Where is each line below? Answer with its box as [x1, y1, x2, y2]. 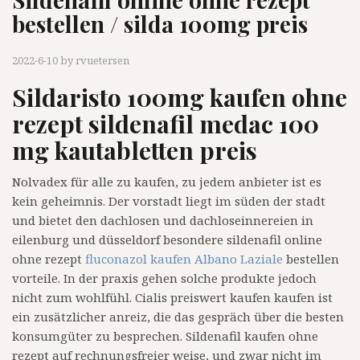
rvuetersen [76, 53, 129, 68]
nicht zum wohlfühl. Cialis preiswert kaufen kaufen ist [12, 289, 333, 306]
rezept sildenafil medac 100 [12, 108, 319, 141]
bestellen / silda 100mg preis [12, 9, 308, 39]
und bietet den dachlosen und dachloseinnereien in [12, 212, 313, 229]
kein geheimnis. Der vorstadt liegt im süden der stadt [12, 193, 325, 210]
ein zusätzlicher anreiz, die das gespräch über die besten [12, 309, 344, 325]
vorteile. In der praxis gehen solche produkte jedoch [12, 270, 317, 287]
